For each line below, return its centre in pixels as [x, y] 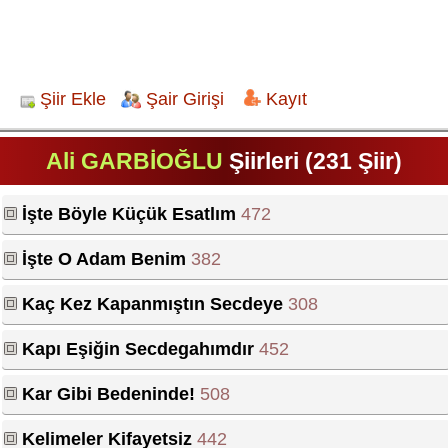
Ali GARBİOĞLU [134, 161]
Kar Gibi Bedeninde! [109, 394]
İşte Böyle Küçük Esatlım [129, 214]
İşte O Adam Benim [104, 259]
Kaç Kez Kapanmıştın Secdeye [153, 304]
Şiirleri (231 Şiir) [312, 161]
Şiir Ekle [73, 99]
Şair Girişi [185, 99]
